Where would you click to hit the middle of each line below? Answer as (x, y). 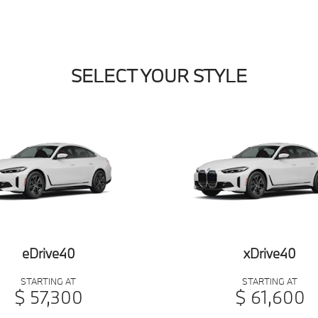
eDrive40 (48, 253)
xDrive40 (270, 253)
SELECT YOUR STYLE (159, 76)
